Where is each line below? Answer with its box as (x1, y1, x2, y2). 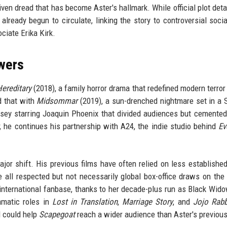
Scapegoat (39, 209, 75, 220)
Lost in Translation (52, 197, 118, 207)
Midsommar (36, 96, 78, 106)
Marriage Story (122, 197, 173, 207)
